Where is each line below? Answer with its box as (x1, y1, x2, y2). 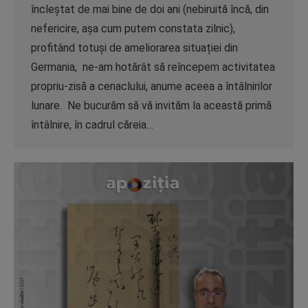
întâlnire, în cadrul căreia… (31, 118, 153, 131)
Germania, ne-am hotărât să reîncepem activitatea (31, 60, 275, 74)
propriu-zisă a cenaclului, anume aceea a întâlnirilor (31, 80, 272, 93)
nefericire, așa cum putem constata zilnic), (31, 22, 235, 35)
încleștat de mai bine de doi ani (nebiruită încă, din (31, 3, 269, 16)
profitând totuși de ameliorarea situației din (31, 41, 238, 54)
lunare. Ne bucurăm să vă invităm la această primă (31, 99, 272, 112)
